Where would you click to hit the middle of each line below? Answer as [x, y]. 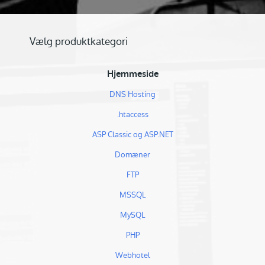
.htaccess [132, 114]
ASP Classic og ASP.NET [132, 135]
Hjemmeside [132, 74]
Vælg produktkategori [79, 41]
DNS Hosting [132, 94]
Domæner [132, 155]
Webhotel [132, 255]
